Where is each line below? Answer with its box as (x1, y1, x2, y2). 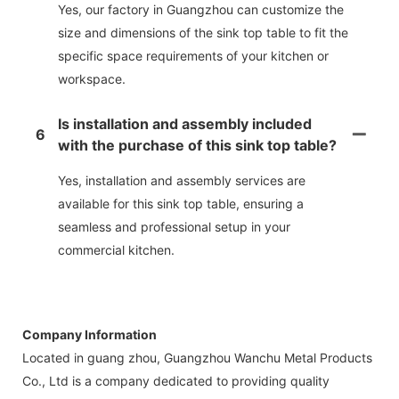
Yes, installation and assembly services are (58, 172, 305, 188)
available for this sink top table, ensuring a (58, 195, 304, 211)
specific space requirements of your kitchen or (58, 47, 329, 63)
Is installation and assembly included (58, 114, 312, 133)
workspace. (58, 70, 126, 86)
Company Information (22, 326, 157, 342)
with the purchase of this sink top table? (58, 135, 337, 154)
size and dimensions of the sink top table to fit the (58, 24, 348, 40)
